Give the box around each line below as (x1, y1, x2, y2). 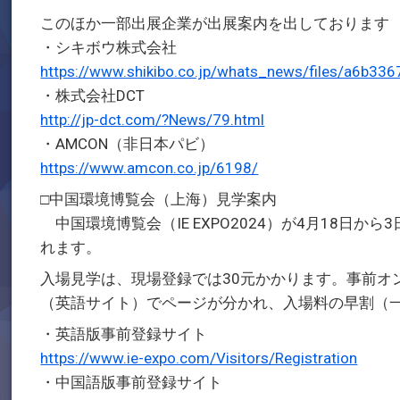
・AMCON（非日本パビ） (40, 135, 215, 153)
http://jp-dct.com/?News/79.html (40, 111, 265, 129)
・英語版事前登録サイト (40, 325, 208, 343)
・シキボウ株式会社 (40, 38, 178, 56)
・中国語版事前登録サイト (40, 373, 223, 391)
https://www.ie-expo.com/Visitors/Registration (40, 349, 358, 367)
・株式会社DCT (40, 87, 146, 104)
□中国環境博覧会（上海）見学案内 (40, 190, 278, 208)
